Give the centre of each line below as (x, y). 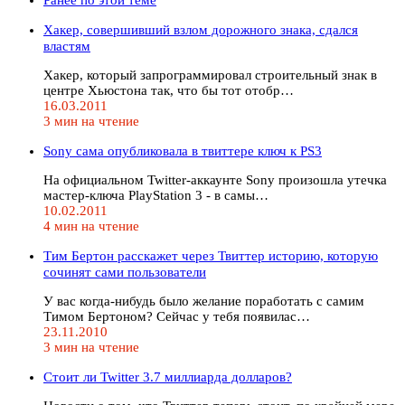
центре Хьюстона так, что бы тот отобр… (169, 90)
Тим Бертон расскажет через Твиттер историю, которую (211, 255)
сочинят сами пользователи (125, 272)
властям (67, 46)
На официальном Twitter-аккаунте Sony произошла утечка (215, 179)
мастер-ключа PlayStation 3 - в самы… (156, 195)
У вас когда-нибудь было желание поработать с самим (204, 301)
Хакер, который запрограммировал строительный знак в (210, 75)
